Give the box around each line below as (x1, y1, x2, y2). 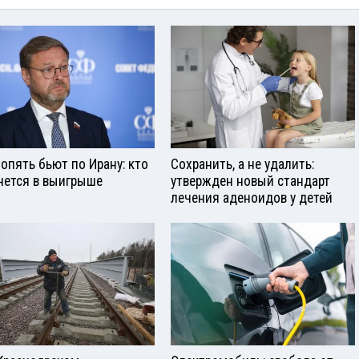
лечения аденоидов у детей (171, 190, 333, 207)
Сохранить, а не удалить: (171, 156, 314, 173)
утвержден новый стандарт (171, 173, 330, 190)
